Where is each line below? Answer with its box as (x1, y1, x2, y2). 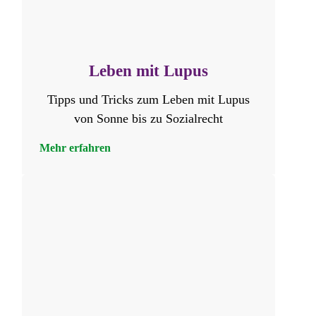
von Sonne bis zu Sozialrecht (74, 111, 224, 126)
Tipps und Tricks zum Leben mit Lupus (47, 92, 250, 107)
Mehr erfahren (39, 141, 111, 154)
